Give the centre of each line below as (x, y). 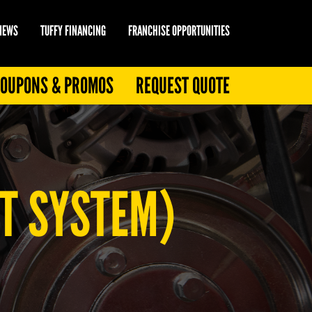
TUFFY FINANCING (73, 31)
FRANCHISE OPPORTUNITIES (179, 31)
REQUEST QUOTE (183, 86)
